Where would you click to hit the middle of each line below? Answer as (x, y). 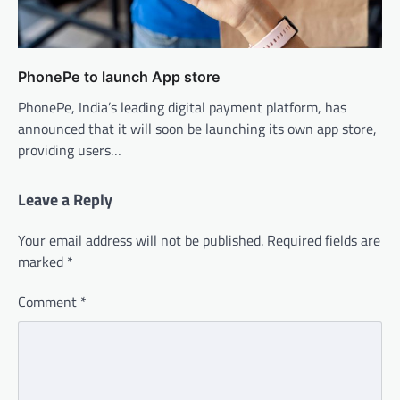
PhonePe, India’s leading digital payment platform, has (182, 107)
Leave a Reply (65, 199)
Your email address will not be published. (141, 240)
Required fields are (324, 240)
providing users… (70, 150)
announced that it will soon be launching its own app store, (197, 128)
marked (42, 261)
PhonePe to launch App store (119, 76)
